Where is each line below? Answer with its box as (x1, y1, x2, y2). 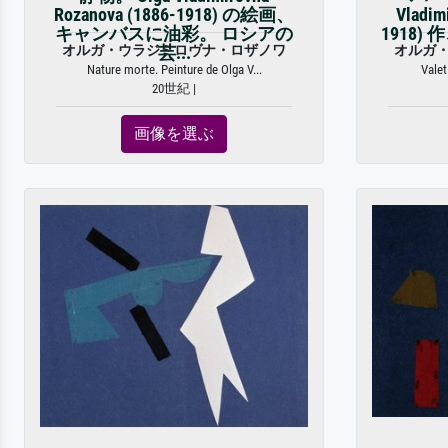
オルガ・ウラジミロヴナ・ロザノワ (62, 42, 286, 59)
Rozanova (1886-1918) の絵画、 (54, 5, 294, 25)
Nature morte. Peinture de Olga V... (86, 62, 262, 77)
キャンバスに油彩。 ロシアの (55, 24, 293, 44)
